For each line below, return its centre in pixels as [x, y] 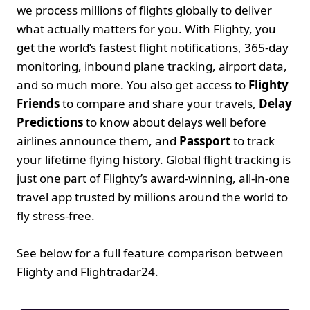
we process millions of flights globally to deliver [144, 10]
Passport [205, 141]
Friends [38, 103]
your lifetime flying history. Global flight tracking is [154, 159]
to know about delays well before [175, 122]
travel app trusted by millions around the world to [152, 197]
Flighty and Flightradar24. [89, 272]
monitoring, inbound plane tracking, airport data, [152, 66]
